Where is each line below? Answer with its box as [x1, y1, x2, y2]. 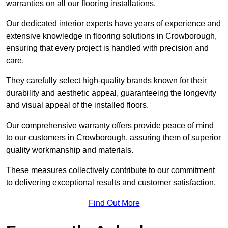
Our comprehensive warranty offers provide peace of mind [6, 121, 214, 130]
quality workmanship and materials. [6, 146, 135, 155]
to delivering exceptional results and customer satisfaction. [6, 178, 216, 187]
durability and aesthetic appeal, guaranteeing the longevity [6, 89, 216, 98]
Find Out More [88, 198, 140, 208]
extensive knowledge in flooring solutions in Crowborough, [6, 32, 217, 41]
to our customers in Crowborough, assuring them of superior [6, 133, 221, 142]
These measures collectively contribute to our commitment [6, 166, 215, 175]
